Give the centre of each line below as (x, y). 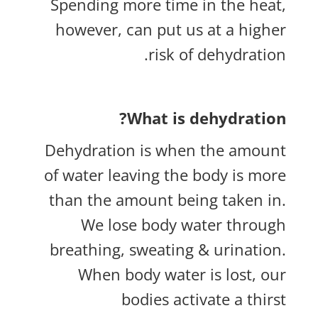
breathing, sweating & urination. (168, 249)
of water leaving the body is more (165, 175)
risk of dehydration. (218, 54)
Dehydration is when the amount (166, 150)
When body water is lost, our (182, 274)
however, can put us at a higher (171, 29)
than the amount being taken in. (168, 199)
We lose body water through (184, 224)
